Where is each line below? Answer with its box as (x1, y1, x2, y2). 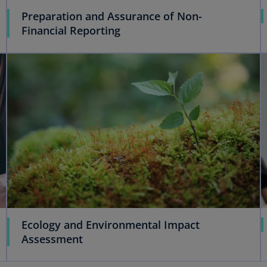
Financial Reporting (21, 23, 120, 38)
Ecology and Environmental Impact (21, 218, 200, 232)
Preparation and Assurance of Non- (21, 9, 202, 24)
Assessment (21, 232, 83, 247)
